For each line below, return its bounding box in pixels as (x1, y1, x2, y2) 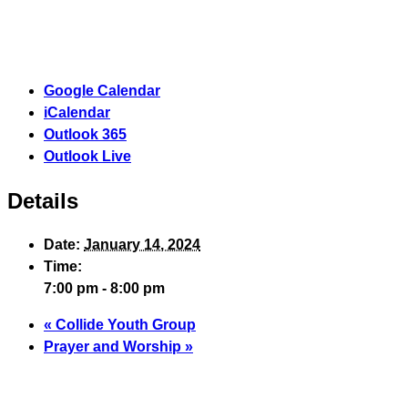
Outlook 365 (44, 126, 127, 142)
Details (7, 188, 78, 213)
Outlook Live (44, 148, 131, 164)
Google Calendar (44, 82, 160, 98)
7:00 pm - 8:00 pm (44, 280, 165, 296)
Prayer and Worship (44, 338, 185, 354)
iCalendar (44, 104, 110, 120)
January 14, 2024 (84, 236, 200, 252)
